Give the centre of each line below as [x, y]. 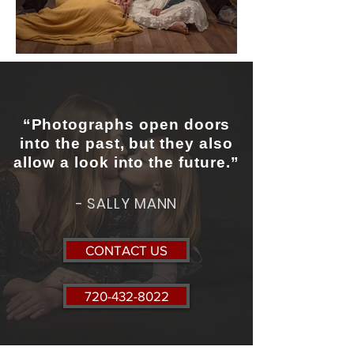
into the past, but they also [126, 143]
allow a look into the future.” [126, 162]
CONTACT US [126, 250]
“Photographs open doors [126, 124]
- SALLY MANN [126, 203]
